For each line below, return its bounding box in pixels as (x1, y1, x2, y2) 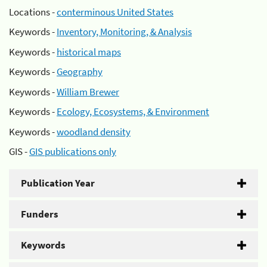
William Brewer (57, 85, 119, 98)
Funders (21, 207, 58, 221)
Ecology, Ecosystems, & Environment (57, 105, 209, 118)
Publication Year (21, 176, 95, 190)
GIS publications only (29, 145, 116, 158)
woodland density (57, 125, 131, 138)
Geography (57, 65, 103, 78)
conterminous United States (57, 5, 173, 18)
